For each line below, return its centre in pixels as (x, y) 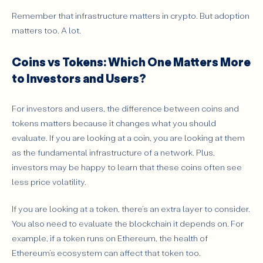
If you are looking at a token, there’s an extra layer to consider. (131, 209)
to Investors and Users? (79, 78)
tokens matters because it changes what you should (114, 123)
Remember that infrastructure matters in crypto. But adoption (131, 15)
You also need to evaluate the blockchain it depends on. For (128, 224)
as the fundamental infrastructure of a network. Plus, (113, 153)
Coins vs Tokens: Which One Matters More (131, 61)
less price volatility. (49, 182)
